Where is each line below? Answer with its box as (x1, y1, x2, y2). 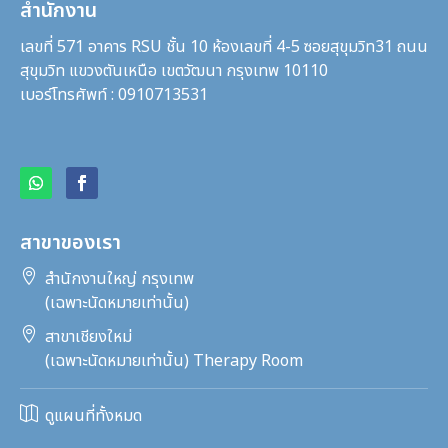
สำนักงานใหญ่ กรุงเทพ (45, 266, 194, 291)
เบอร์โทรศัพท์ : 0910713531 (20, 82, 208, 107)
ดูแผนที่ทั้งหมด (45, 403, 142, 428)
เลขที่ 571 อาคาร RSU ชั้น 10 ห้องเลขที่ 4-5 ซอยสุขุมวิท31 (20, 34, 397, 59)
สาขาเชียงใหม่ (45, 324, 132, 349)
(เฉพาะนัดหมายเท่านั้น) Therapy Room (45, 348, 303, 373)
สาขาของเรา (20, 227, 121, 258)
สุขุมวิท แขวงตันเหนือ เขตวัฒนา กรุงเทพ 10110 (20, 58, 332, 83)
